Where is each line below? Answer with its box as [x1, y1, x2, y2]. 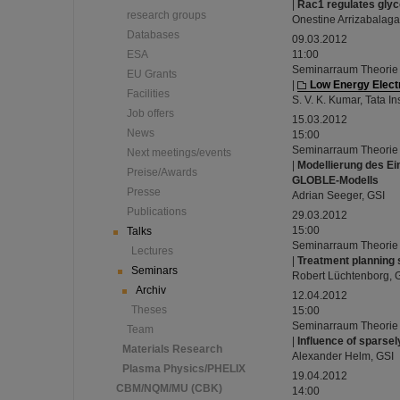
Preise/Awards [127, 166, 197, 179]
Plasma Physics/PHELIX [122, 362, 246, 375]
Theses [131, 304, 167, 316]
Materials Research [122, 343, 222, 355]
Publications [127, 205, 187, 218]
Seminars [131, 264, 178, 277]
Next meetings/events [127, 146, 231, 159]
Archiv [136, 284, 166, 296]
